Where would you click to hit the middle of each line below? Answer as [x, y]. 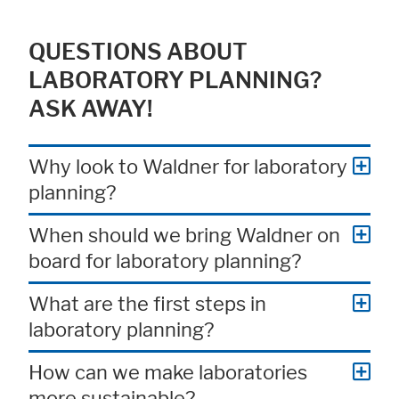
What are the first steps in [147, 303]
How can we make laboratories [168, 372]
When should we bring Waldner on [184, 235]
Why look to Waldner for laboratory [188, 166]
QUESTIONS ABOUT [138, 51]
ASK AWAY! [90, 108]
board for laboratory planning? [165, 261]
